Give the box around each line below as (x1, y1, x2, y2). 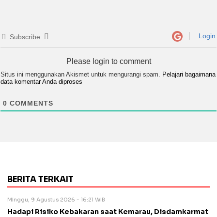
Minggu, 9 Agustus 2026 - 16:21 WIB (7, 196, 105, 203)
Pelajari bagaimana (162, 71, 216, 78)
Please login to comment (66, 57, 151, 66)
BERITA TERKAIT (7, 174, 74, 185)
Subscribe (10, 33, 40, 41)
